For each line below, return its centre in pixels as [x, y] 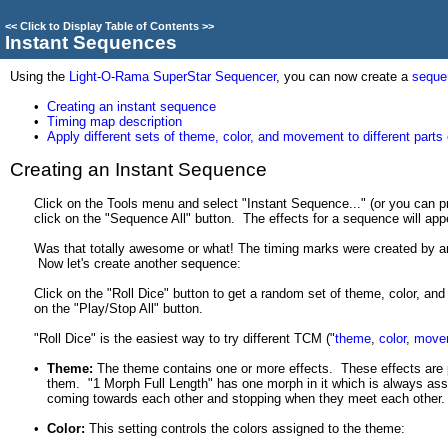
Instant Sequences [91, 42]
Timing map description [114, 121]
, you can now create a [344, 76]
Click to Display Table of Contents [109, 26]
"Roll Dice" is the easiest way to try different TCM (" [184, 338]
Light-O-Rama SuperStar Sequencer [172, 76]
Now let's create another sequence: [137, 263]
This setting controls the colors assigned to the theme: [245, 428]
